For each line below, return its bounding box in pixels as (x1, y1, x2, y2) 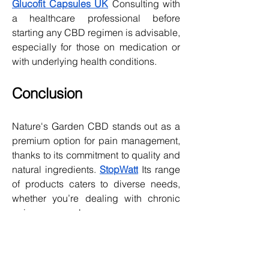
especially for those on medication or (12, 40, 180, 53)
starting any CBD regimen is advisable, (12, 26, 180, 38)
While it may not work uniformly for (12, 249, 180, 262)
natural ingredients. (12, 163, 100, 175)
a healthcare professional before (12, 11, 180, 24)
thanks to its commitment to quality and (12, 148, 180, 161)
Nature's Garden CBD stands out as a (12, 119, 180, 132)
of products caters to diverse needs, (12, 177, 180, 190)
